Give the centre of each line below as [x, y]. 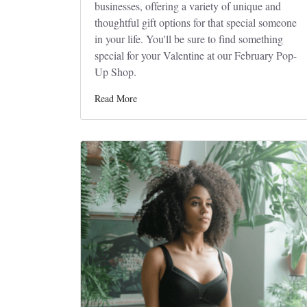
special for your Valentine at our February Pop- [196, 55]
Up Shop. [115, 72]
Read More [116, 98]
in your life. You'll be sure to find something [189, 39]
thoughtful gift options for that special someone [196, 22]
